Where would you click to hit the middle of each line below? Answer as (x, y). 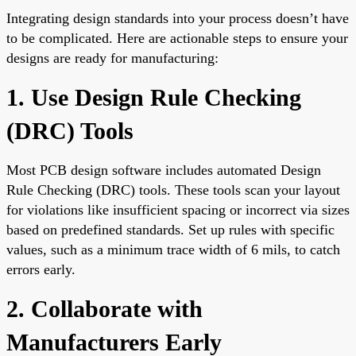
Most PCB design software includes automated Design (164, 170)
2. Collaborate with (104, 308)
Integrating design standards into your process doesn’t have (178, 18)
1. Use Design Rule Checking (154, 97)
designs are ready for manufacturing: (112, 58)
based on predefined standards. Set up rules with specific (170, 229)
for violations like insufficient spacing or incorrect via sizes (178, 209)
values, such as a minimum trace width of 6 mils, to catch (173, 249)
